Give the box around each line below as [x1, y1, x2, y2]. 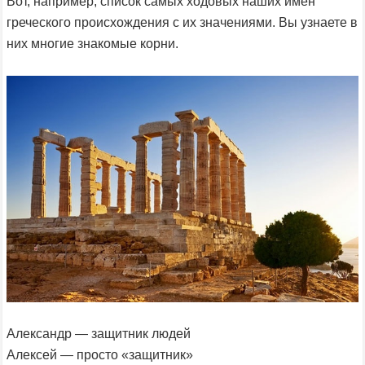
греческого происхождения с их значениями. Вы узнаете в [7, 15, 358, 29]
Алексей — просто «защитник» [7, 347, 193, 362]
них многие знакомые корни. [7, 37, 178, 51]
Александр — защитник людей [7, 326, 191, 341]
